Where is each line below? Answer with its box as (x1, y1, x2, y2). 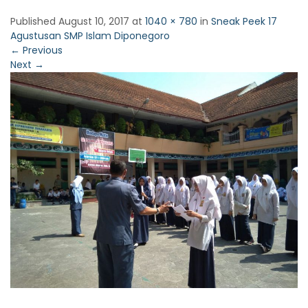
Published (10, 14, 58, 28)
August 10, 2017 (58, 14, 129, 28)
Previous (20, 43, 63, 57)
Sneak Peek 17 (211, 14, 277, 28)
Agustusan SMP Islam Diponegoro (10, 29, 170, 43)
